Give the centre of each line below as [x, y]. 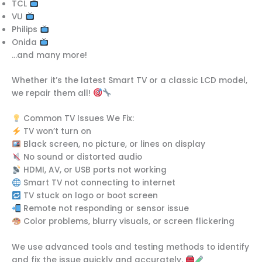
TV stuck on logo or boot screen [89, 196]
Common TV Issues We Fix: [77, 119]
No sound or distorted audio [81, 157]
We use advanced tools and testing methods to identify [130, 247]
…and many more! [49, 56]
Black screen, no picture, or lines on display [113, 144]
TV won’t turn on [56, 132]
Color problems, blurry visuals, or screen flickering [127, 222]
